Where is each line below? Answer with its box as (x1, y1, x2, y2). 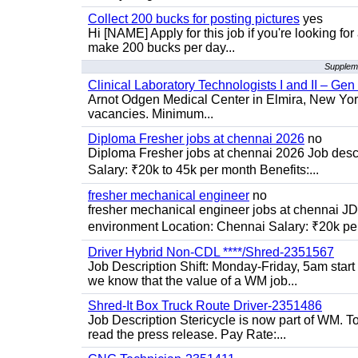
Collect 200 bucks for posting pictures (88, 12, 300, 26)
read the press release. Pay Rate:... (88, 328, 286, 341)
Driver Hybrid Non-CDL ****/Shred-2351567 (88, 245, 334, 259)
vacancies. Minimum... (88, 107, 213, 121)
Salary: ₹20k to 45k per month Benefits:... (88, 163, 319, 177)
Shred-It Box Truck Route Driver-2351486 (88, 299, 322, 312)
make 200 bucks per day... (88, 41, 235, 54)
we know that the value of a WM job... (88, 274, 297, 288)
